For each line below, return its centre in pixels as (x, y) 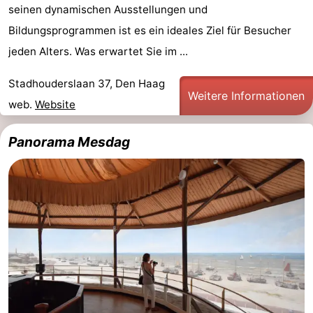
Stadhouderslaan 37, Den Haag (87, 83)
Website (55, 104)
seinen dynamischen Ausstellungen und (108, 10)
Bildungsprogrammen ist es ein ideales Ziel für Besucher (150, 31)
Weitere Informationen (246, 95)
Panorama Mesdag (69, 141)
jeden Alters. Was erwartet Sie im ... (98, 52)
